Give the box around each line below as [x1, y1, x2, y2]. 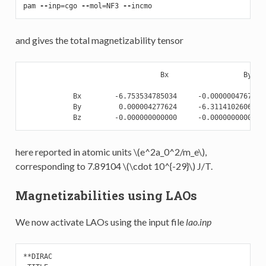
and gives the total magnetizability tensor [15, 34, 183, 46]
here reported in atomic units [15, 146, 134, 158]
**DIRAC [23, 252, 52, 261]
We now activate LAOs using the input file [15, 216, 186, 228]
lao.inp [185, 216, 211, 228]
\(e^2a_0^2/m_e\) [133, 146, 205, 158]
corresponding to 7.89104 [15, 160, 123, 172]
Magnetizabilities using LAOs [15, 188, 197, 204]
